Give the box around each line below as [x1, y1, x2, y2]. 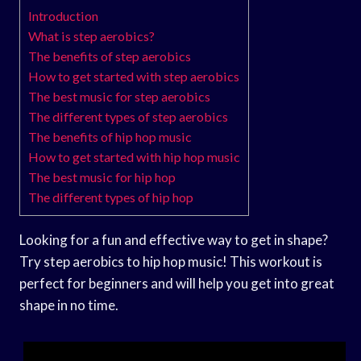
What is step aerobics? [28, 27, 155, 44]
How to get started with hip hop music [28, 148, 240, 164]
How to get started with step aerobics [28, 68, 239, 84]
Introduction [28, 7, 98, 23]
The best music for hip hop [28, 168, 176, 185]
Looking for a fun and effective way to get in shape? [19, 230, 328, 248]
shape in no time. [19, 296, 118, 313]
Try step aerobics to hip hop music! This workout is [19, 252, 322, 270]
